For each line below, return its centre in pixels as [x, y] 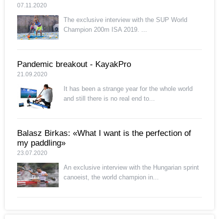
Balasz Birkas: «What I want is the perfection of [104, 133]
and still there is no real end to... [109, 98]
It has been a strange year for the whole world [128, 88]
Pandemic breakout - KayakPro [74, 64]
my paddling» [41, 143]
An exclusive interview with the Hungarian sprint [131, 167]
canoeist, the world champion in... [111, 177]
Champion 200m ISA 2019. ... [105, 29]
